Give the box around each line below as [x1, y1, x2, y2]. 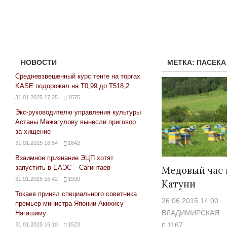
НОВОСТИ [21, 58, 57, 67]
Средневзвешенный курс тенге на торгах [15, 72, 140, 80]
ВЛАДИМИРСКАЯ [162, 209, 220, 217]
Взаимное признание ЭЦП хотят [15, 154, 113, 162]
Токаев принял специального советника [15, 190, 137, 198]
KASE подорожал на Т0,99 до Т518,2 [15, 82, 129, 90]
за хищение [15, 127, 51, 135]
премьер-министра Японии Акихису [15, 199, 124, 207]
